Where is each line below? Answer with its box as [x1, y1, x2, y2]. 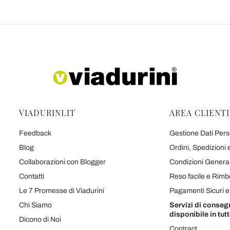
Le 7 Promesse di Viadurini [19, 187, 104, 195]
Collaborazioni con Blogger [19, 158, 106, 166]
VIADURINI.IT [19, 107, 75, 118]
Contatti [19, 172, 44, 180]
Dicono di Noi [19, 216, 61, 223]
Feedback [19, 129, 51, 137]
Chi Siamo [19, 201, 52, 209]
